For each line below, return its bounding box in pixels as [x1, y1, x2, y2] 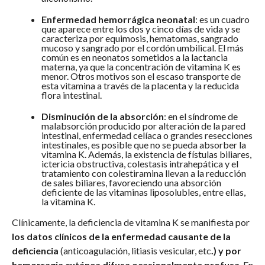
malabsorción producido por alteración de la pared [41, 119, 245, 131]
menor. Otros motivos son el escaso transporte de [41, 70, 241, 82]
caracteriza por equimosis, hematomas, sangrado [41, 32, 238, 44]
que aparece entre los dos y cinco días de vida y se [41, 22, 240, 34]
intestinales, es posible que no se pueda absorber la [41, 138, 246, 150]
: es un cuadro [195, 13, 250, 25]
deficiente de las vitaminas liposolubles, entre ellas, [41, 186, 245, 198]
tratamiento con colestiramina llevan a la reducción [41, 167, 246, 179]
